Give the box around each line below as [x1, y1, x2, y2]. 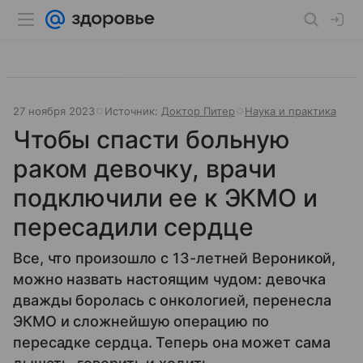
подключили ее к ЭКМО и [13, 183, 318, 212]
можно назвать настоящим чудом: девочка [13, 271, 326, 288]
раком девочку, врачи [13, 154, 277, 183]
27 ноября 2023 [13, 105, 95, 117]
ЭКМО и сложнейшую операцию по [13, 313, 270, 330]
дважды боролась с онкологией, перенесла [13, 292, 331, 309]
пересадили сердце [13, 212, 254, 241]
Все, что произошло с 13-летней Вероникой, [13, 250, 336, 267]
